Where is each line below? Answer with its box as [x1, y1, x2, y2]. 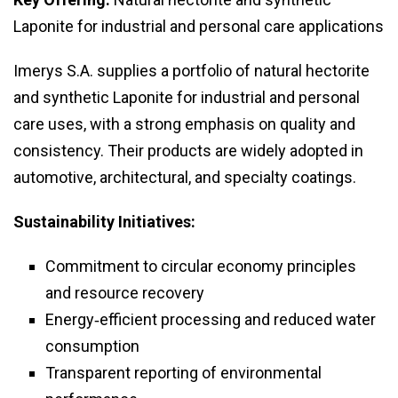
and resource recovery [45, 283, 204, 303]
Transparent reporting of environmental [45, 363, 322, 383]
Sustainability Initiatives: [13, 212, 195, 232]
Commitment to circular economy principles [45, 257, 356, 276]
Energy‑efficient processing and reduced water [45, 310, 376, 330]
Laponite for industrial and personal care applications [13, 17, 384, 36]
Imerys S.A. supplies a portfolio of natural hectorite [13, 61, 370, 81]
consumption [45, 337, 139, 356]
